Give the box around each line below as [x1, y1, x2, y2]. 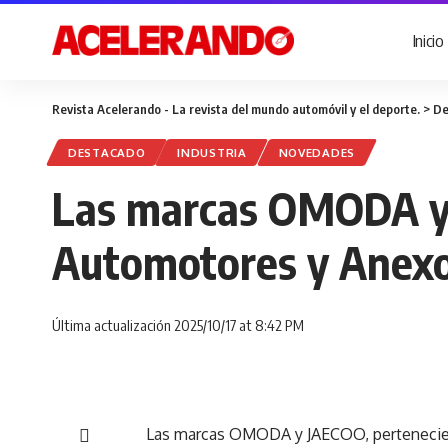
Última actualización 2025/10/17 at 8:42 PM [52, 315, 304, 334]
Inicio [412, 28, 444, 51]
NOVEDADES [278, 145, 355, 160]
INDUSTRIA [177, 145, 247, 160]
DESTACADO [68, 145, 146, 160]
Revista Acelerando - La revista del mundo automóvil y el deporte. [52, 101, 420, 117]
